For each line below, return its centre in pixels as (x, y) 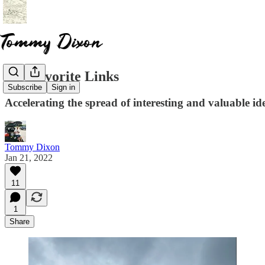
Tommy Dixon (32, 147)
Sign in (63, 88)
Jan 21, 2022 (29, 157)
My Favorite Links (62, 76)
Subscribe (25, 88)
